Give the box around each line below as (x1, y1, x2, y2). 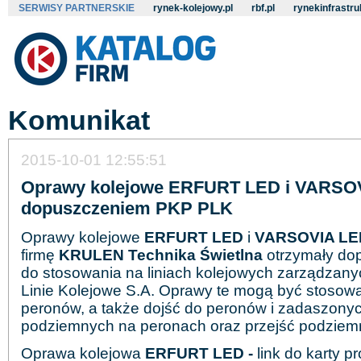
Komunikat (8, 105, 150, 135)
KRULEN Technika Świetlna (59, 247, 263, 263)
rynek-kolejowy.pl (153, 2, 233, 14)
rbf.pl (251, 2, 275, 14)
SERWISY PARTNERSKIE (19, 2, 135, 14)
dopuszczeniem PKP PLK (21, 198, 233, 218)
